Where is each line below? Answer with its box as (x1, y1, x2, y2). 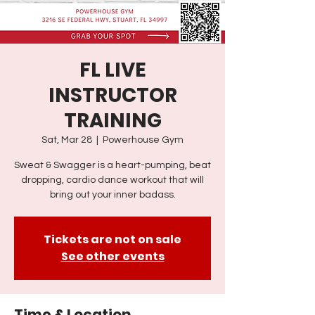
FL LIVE (79, 56, 146, 84)
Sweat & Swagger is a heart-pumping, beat (14, 160, 211, 170)
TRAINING (63, 106, 162, 134)
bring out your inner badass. (49, 189, 176, 200)
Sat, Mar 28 (41, 134, 92, 145)
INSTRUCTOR (48, 81, 177, 109)
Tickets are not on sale (44, 231, 181, 247)
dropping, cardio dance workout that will (21, 174, 204, 185)
